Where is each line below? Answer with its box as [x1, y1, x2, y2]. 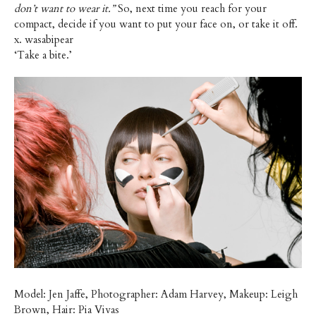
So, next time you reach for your [115, 1, 267, 16]
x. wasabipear [14, 32, 73, 47]
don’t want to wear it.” [14, 1, 115, 16]
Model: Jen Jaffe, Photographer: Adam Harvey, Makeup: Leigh [14, 287, 298, 302]
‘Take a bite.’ [14, 48, 72, 63]
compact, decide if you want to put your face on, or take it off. [14, 17, 298, 32]
